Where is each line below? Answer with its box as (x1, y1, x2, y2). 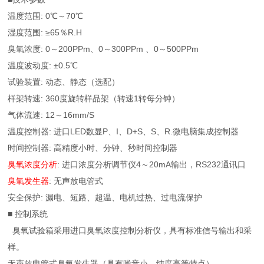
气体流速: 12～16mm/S (8, 110, 95, 120)
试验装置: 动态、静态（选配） (8, 77, 120, 87)
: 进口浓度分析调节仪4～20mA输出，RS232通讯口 (57, 160, 246, 169)
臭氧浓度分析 (8, 160, 58, 169)
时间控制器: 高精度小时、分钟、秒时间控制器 (8, 143, 178, 153)
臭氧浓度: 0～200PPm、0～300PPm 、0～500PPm (8, 44, 199, 54)
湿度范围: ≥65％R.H (8, 28, 82, 37)
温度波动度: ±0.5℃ (8, 61, 78, 70)
